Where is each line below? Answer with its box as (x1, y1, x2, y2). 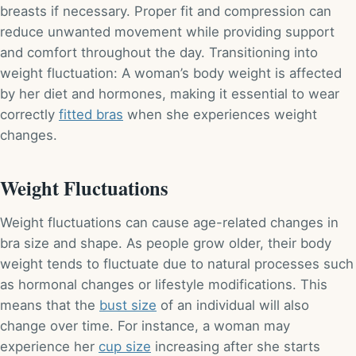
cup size (99, 338, 151, 354)
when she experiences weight (123, 106, 317, 122)
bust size (99, 296, 157, 313)
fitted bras (59, 106, 123, 122)
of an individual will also (157, 296, 309, 313)
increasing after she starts (151, 338, 320, 354)
